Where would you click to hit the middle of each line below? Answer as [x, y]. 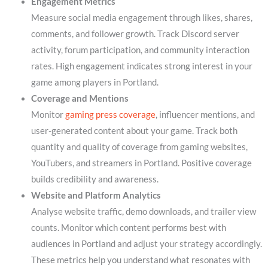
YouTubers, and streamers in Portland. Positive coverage [141, 163]
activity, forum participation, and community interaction [140, 50]
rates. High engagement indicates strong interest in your [141, 66]
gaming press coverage [110, 114]
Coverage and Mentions [80, 98]
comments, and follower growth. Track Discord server [135, 33]
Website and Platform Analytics [96, 195]
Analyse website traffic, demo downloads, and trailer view [143, 211]
